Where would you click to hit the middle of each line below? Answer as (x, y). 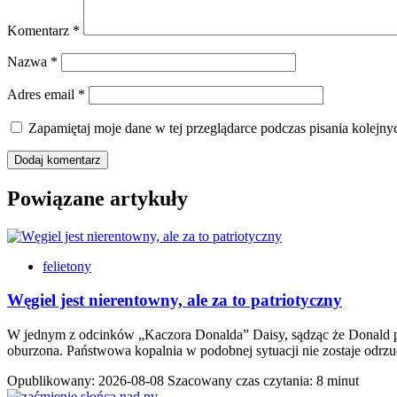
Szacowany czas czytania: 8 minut (263, 380)
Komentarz (40, 30)
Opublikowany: (53, 380)
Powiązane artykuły (97, 198)
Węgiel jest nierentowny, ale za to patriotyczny (175, 300)
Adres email (43, 94)
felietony (67, 266)
